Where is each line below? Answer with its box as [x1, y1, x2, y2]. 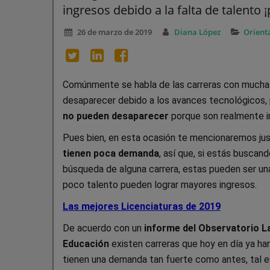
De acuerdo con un [63, 222, 144, 234]
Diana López [174, 26, 221, 37]
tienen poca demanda [63, 147, 159, 159]
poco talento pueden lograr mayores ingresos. [63, 178, 257, 190]
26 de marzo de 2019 [77, 26, 152, 37]
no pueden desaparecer [63, 110, 169, 122]
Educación [63, 237, 109, 250]
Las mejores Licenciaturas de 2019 [63, 200, 221, 212]
